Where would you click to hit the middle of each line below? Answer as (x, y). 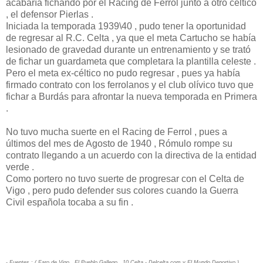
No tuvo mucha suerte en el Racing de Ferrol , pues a (117, 131)
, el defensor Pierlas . (50, 14)
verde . (20, 167)
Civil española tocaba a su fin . (70, 202)
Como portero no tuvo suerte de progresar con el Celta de (125, 178)
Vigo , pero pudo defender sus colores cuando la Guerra (122, 190)
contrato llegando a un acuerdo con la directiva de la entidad (131, 155)
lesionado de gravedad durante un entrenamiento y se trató (128, 49)
